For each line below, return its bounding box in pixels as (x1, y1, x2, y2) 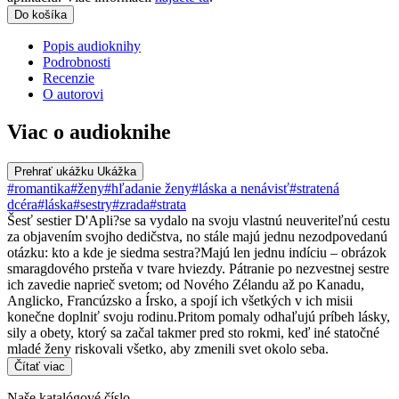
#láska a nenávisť (191, 181, 289, 196)
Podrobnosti (43, 54, 110, 70)
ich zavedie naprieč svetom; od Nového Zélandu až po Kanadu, (7, 277, 364, 292)
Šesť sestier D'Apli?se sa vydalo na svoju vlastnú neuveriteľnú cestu (7, 213, 390, 228)
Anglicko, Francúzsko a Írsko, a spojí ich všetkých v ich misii (7, 293, 353, 308)
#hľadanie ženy (104, 181, 191, 196)
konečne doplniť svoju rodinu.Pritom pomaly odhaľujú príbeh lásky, (7, 309, 390, 324)
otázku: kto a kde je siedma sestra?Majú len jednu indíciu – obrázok (7, 245, 387, 260)
